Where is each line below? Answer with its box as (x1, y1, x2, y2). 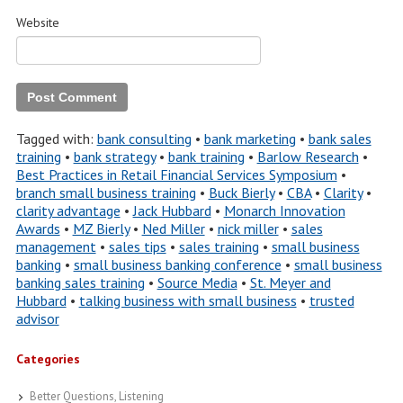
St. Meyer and (249, 273, 331, 291)
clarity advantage (15, 201, 121, 219)
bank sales (308, 130, 372, 148)
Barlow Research (256, 148, 359, 166)
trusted (309, 291, 354, 309)
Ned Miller (141, 219, 205, 237)
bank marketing (203, 130, 296, 148)
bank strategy (73, 148, 156, 166)
